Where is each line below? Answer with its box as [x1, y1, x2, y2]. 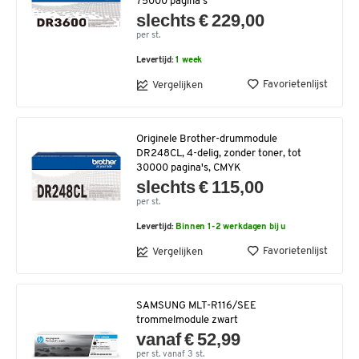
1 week [175, 56, 203, 65]
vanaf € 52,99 [136, 329, 241, 349]
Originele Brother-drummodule [136, 134, 277, 144]
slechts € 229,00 [136, 10, 265, 30]
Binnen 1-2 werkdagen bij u [175, 223, 287, 232]
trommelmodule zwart [136, 315, 238, 325]
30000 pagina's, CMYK [136, 163, 241, 173]
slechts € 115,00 [136, 177, 264, 197]
